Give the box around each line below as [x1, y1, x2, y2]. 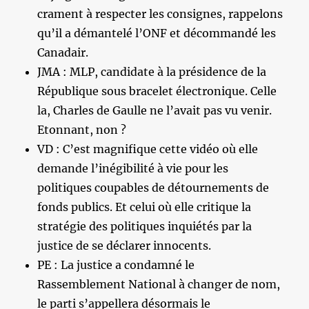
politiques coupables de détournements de [37, 180, 270, 195]
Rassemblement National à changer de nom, [37, 277, 281, 291]
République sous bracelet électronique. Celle [37, 83, 277, 98]
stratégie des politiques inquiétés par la [37, 219, 252, 233]
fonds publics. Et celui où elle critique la [37, 199, 252, 214]
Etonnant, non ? [37, 122, 127, 137]
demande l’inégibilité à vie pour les [37, 161, 229, 175]
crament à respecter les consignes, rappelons [37, 6, 283, 21]
